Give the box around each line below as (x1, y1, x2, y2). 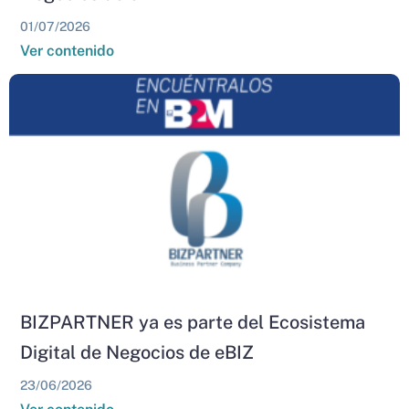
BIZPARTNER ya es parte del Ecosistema (20, 310, 365, 333)
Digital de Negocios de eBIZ (20, 341, 254, 363)
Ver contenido (20, 41, 114, 59)
